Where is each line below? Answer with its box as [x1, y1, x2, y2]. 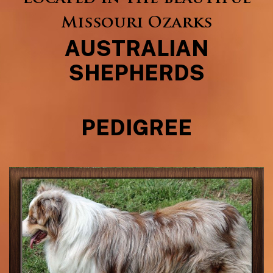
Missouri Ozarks [61, 16, 212, 32]
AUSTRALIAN [65, 35, 208, 62]
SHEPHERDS [68, 59, 205, 86]
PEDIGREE [81, 114, 192, 141]
